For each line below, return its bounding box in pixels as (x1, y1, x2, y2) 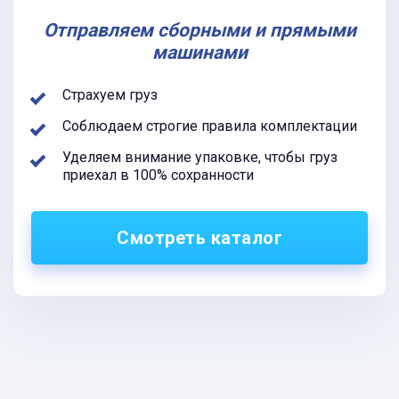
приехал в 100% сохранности (62, 167, 254, 183)
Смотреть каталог (117, 227, 282, 248)
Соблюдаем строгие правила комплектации (62, 118, 357, 134)
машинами (151, 42, 248, 63)
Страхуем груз (62, 86, 158, 103)
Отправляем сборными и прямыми (43, 20, 356, 41)
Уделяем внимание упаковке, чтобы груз (62, 149, 338, 166)
